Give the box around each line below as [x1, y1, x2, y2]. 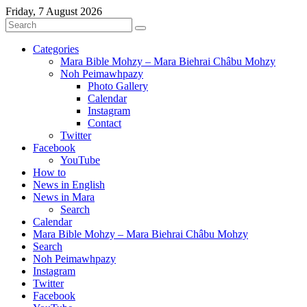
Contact [88, 117, 121, 129]
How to [33, 167, 66, 178]
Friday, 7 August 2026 [5, 5, 102, 17]
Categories [33, 43, 79, 55]
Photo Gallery [88, 80, 148, 92]
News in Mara [33, 191, 95, 203]
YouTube [60, 154, 100, 166]
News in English [33, 179, 105, 191]
